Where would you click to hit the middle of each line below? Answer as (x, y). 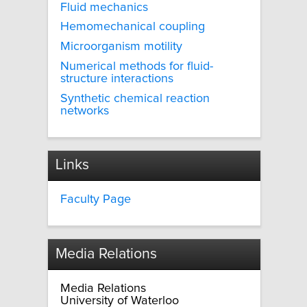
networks (85, 111)
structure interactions (117, 79)
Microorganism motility (121, 47)
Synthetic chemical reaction (135, 98)
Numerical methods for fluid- (137, 66)
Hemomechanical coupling (133, 27)
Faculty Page (96, 200)
